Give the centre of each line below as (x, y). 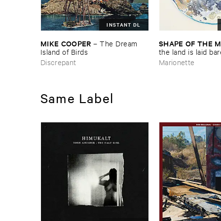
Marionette (177, 62)
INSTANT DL (124, 24)
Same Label (77, 98)
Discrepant (58, 62)
